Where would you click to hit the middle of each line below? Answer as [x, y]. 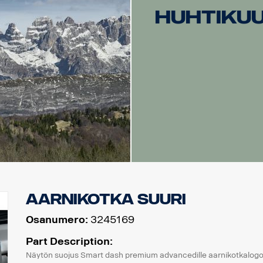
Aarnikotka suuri [106, 199]
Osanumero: [57, 219]
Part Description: [69, 241]
